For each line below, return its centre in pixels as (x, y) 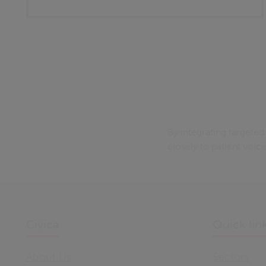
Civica (43, 224)
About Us (49, 257)
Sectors (231, 257)
